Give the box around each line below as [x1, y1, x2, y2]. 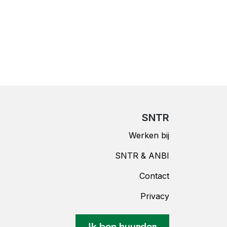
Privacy [140, 191, 169, 201]
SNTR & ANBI [115, 150, 169, 161]
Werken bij [129, 130, 169, 140]
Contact [139, 171, 169, 181]
